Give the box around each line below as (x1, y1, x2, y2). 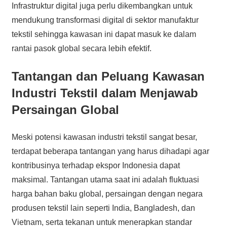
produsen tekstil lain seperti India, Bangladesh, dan (11, 203, 195, 212)
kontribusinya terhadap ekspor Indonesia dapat (11, 161, 180, 170)
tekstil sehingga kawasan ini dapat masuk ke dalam (11, 29, 196, 39)
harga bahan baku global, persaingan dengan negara (11, 189, 203, 198)
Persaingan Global (11, 102, 119, 117)
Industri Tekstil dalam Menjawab (11, 86, 198, 100)
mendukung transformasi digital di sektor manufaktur (11, 15, 199, 24)
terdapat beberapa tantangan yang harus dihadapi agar (11, 146, 209, 156)
